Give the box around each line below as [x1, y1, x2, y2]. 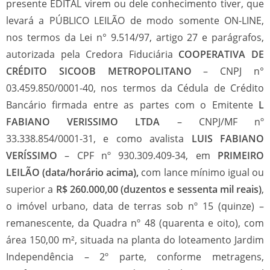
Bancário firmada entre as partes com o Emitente [6, 98, 259, 111]
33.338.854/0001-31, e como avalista [6, 131, 192, 145]
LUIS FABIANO [191, 131, 265, 145]
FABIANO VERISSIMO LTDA [6, 115, 160, 128]
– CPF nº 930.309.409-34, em [57, 148, 218, 162]
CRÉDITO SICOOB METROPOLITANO [6, 64, 192, 78]
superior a [6, 182, 56, 196]
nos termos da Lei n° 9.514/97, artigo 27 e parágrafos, [6, 30, 264, 44]
